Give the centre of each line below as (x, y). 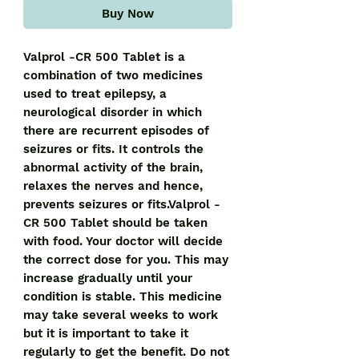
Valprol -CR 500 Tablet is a (104, 57)
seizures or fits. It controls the (113, 149)
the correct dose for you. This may (126, 260)
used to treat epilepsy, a (95, 94)
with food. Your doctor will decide (123, 242)
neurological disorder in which (113, 113)
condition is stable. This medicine (123, 297)
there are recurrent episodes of (116, 131)
